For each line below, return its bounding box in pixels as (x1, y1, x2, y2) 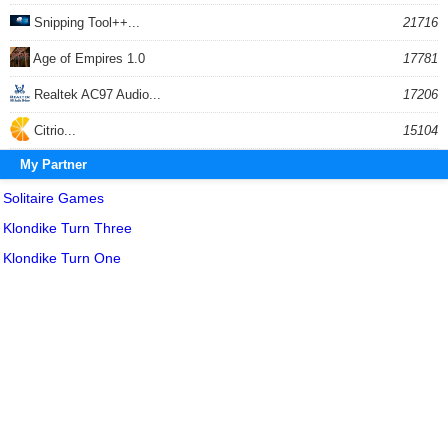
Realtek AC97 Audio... (30, 86, 161, 102)
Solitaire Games (3, 189, 104, 206)
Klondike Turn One (3, 249, 121, 266)
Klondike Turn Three (3, 219, 132, 236)
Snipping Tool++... (30, 14, 140, 30)
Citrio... (30, 122, 76, 138)
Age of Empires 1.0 (30, 50, 145, 66)
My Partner (20, 156, 87, 172)
